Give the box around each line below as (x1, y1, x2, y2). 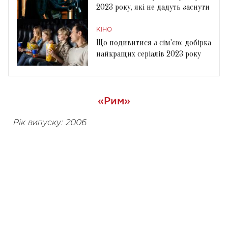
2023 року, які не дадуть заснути (96, 2, 210, 12)
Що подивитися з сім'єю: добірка (96, 38, 211, 47)
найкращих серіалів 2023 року (96, 49, 201, 59)
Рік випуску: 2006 (13, 119, 87, 127)
